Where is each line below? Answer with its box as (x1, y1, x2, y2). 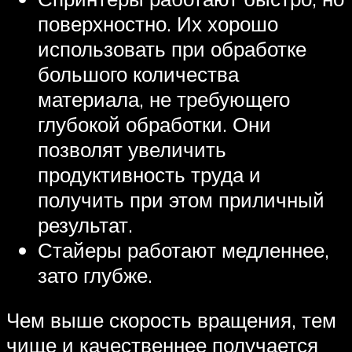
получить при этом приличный (38, 186, 324, 212)
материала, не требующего (38, 86, 290, 112)
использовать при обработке (38, 35, 306, 61)
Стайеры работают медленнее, (38, 236, 329, 262)
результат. (38, 211, 133, 237)
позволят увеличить (38, 136, 226, 162)
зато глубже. (38, 262, 152, 288)
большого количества (38, 60, 239, 86)
